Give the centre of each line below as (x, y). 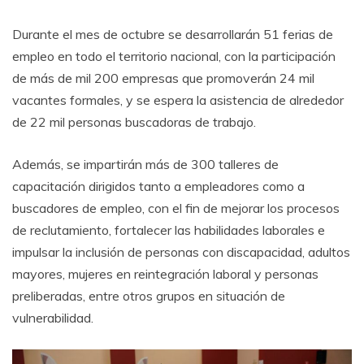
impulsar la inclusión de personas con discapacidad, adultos (181, 252)
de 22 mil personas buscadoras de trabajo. (134, 122)
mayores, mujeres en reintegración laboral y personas (165, 274)
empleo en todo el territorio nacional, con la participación (174, 56)
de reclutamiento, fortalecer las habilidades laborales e (169, 230)
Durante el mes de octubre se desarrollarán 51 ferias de (173, 35)
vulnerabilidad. (53, 318)
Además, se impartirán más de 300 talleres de (145, 165)
